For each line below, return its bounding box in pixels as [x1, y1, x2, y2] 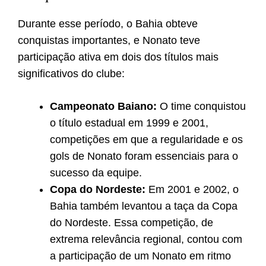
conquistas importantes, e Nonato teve [18, 34, 200, 47]
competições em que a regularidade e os [50, 134, 243, 146]
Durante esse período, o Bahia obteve [18, 18, 198, 30]
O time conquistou [157, 100, 246, 113]
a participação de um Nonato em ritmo [50, 250, 231, 262]
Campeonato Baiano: [50, 100, 157, 113]
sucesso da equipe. [50, 167, 142, 179]
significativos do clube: [18, 68, 125, 80]
